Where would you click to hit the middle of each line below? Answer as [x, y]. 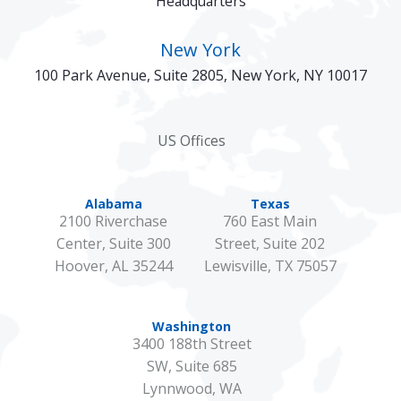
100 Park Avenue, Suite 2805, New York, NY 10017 [200, 75]
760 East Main [270, 221]
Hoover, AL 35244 [113, 265]
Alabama [113, 203]
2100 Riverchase [113, 221]
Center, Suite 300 [113, 243]
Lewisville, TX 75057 [270, 265]
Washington [192, 326]
